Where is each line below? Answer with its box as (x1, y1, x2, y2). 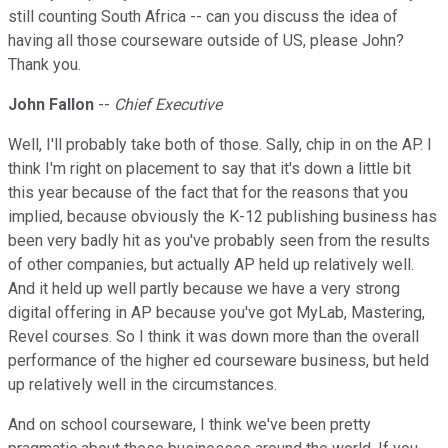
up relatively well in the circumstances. (8, 375, 277, 395)
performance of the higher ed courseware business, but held (8, 351, 429, 371)
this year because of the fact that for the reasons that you (8, 183, 408, 203)
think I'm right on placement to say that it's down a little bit (8, 159, 411, 179)
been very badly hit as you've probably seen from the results (8, 231, 430, 251)
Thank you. (8, 55, 81, 75)
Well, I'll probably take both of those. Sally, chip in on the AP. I (8, 135, 432, 155)
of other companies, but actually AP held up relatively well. (8, 255, 414, 275)
